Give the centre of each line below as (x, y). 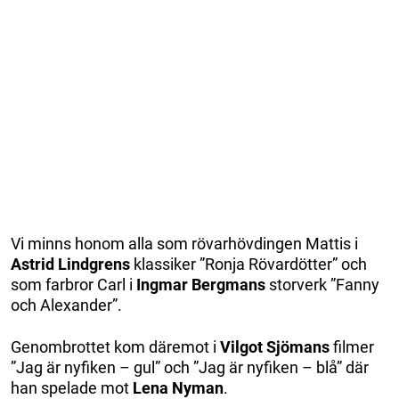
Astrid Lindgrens (70, 265)
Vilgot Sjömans (275, 347)
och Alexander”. (66, 305)
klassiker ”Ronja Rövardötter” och (248, 265)
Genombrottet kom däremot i (115, 347)
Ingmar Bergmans (201, 285)
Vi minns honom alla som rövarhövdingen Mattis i (184, 244)
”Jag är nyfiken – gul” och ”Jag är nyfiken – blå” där (190, 368)
